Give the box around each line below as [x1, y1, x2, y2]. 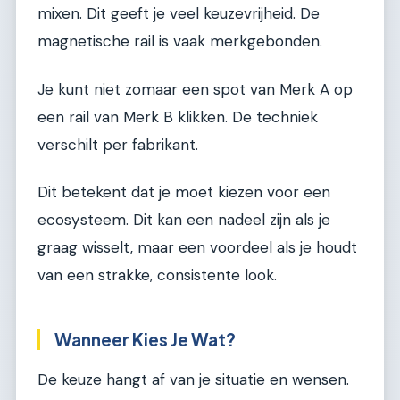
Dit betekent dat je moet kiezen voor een [37, 182, 330, 203]
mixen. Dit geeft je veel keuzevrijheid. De [37, 4, 320, 24]
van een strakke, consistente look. [37, 265, 277, 286]
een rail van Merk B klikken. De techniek [37, 106, 318, 127]
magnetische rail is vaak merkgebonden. [37, 31, 322, 52]
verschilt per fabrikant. [37, 134, 198, 154]
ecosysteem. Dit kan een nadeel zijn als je [37, 210, 330, 230]
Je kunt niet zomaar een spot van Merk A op [37, 79, 353, 99]
